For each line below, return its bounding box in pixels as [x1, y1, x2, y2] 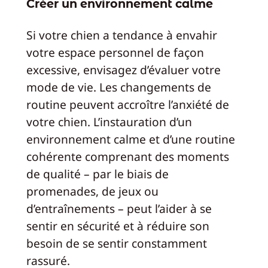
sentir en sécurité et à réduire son [26, 217, 209, 234]
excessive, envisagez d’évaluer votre [26, 61, 221, 78]
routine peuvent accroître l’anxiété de [26, 96, 229, 112]
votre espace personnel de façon [26, 44, 204, 60]
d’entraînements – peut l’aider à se [26, 200, 212, 217]
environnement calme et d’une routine [26, 130, 235, 147]
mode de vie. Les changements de [26, 78, 211, 95]
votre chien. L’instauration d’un [26, 113, 192, 130]
